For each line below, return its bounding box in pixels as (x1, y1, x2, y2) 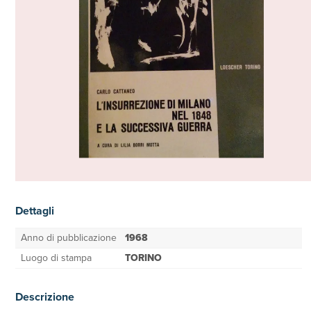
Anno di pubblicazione (21, 230, 117, 245)
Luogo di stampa (21, 251, 92, 265)
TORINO (125, 251, 162, 265)
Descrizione (15, 289, 74, 305)
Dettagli (15, 203, 54, 219)
